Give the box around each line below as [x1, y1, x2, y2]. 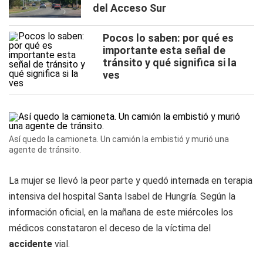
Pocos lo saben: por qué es [103, 32, 234, 44]
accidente [9, 238, 52, 249]
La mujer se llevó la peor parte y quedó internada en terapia [9, 175, 252, 186]
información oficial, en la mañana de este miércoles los [9, 207, 233, 218]
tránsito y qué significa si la [103, 56, 237, 69]
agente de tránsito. [9, 145, 81, 154]
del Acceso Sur [93, 2, 166, 14]
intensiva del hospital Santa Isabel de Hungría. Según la [9, 191, 235, 202]
